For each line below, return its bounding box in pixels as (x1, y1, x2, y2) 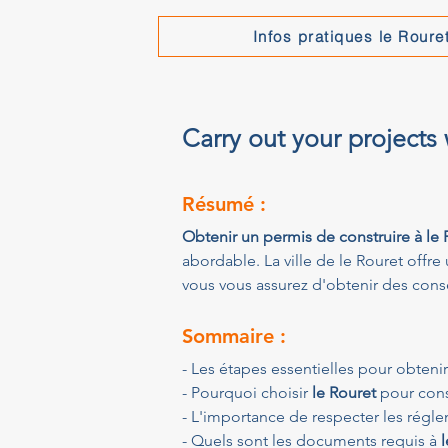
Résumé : (182, 192, 266, 216)
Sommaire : (182, 324, 286, 348)
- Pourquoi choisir (182, 383, 312, 402)
